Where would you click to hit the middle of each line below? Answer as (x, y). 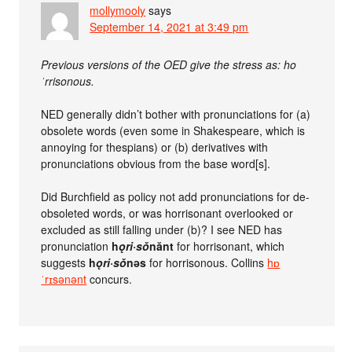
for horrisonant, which (229, 246)
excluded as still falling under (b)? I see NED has (162, 229)
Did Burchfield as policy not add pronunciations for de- (176, 196)
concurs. (110, 279)
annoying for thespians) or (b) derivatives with (155, 147)
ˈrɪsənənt (64, 279)
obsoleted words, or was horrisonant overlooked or (167, 213)
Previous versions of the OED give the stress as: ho (169, 64)
